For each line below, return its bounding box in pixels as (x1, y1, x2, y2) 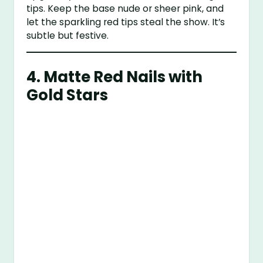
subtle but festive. (26, 29, 109, 42)
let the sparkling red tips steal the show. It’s (26, 16, 225, 29)
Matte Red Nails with (43, 66, 203, 87)
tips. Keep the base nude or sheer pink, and (26, 2, 224, 15)
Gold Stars (26, 84, 109, 106)
